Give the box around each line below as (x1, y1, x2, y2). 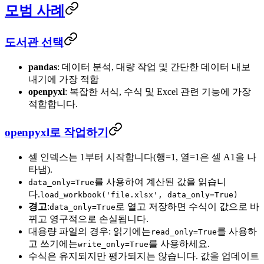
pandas (28, 62, 57, 72)
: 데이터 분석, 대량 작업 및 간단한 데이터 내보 (57, 62, 250, 72)
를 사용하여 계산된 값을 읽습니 (94, 176, 226, 187)
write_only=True (78, 239, 148, 249)
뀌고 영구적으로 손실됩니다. (28, 213, 148, 224)
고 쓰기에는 (28, 238, 78, 249)
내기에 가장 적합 (28, 74, 99, 85)
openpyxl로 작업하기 (5, 126, 108, 138)
